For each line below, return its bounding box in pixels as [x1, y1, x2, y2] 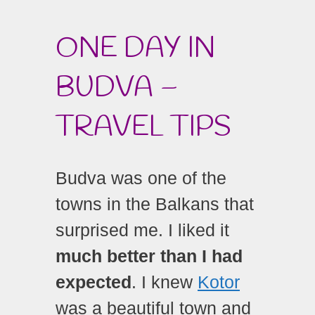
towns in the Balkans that [56, 193, 254, 214]
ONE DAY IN [56, 30, 215, 67]
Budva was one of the [56, 167, 226, 188]
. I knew [131, 271, 198, 292]
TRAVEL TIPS [56, 108, 231, 146]
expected [56, 271, 131, 292]
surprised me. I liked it [56, 219, 229, 240]
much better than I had [56, 245, 243, 266]
